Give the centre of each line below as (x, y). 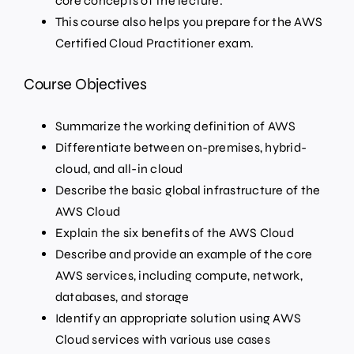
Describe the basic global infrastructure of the (188, 190)
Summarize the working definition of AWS (175, 126)
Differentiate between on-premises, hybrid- (181, 148)
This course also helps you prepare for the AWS (189, 22)
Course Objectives (85, 85)
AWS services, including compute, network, (179, 276)
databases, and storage (122, 297)
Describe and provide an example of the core (184, 254)
